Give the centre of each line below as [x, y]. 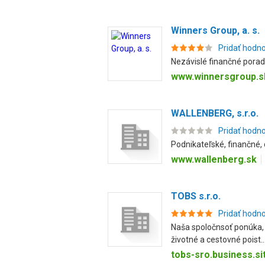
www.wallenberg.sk [214, 159]
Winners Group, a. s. [215, 30]
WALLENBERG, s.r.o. [215, 113]
